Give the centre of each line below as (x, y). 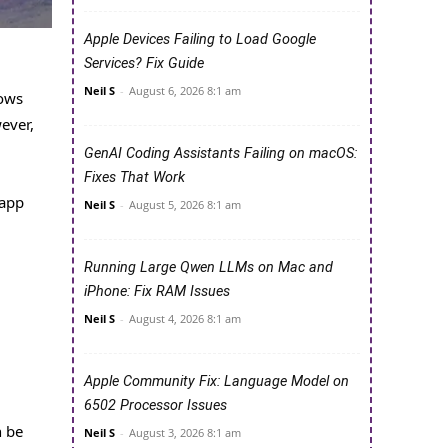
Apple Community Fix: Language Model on (216, 382)
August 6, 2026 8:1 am (185, 91)
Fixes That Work (134, 178)
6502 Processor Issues (155, 406)
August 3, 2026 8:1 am (185, 433)
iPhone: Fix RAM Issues (157, 292)
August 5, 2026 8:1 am (185, 205)
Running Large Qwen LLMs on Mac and (208, 268)
